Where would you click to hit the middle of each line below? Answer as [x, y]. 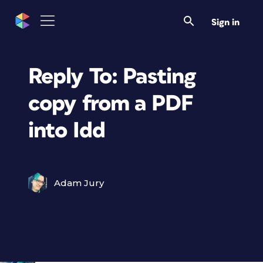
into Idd [67, 131]
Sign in [225, 22]
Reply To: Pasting [112, 77]
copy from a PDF [111, 104]
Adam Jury [79, 183]
